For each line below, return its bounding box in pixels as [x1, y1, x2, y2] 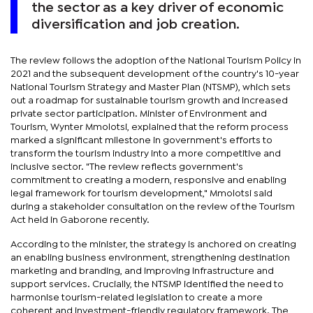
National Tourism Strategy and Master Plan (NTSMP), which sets [10, 82, 291, 92]
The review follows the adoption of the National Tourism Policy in [10, 56, 301, 65]
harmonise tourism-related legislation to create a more [10, 293, 263, 302]
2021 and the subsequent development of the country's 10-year [10, 69, 299, 78]
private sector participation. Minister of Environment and [10, 109, 267, 118]
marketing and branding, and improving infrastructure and [10, 266, 274, 275]
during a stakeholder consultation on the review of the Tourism [10, 202, 295, 211]
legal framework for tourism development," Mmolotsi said [10, 189, 272, 198]
